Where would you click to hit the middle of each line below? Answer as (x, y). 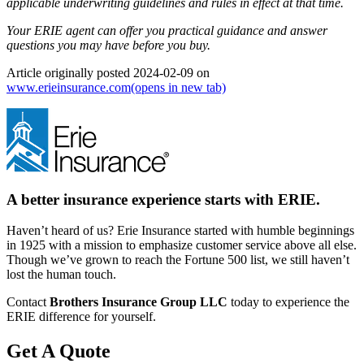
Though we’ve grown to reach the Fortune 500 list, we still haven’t (178, 260)
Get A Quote (58, 351)
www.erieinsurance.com (69, 87)
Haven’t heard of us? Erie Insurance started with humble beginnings (180, 231)
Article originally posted (70, 72)
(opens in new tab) (178, 87)
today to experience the (288, 302)
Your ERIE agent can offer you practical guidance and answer (167, 30)
